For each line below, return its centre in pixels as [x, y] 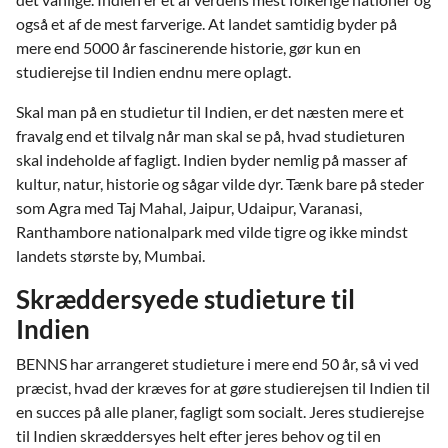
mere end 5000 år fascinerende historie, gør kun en [188, 47]
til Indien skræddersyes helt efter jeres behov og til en [198, 435]
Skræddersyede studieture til [185, 299]
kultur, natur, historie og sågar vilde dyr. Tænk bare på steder [220, 183]
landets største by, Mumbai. [110, 255]
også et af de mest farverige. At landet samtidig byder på [206, 23]
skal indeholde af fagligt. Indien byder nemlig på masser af [211, 159]
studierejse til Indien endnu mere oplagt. [153, 71]
